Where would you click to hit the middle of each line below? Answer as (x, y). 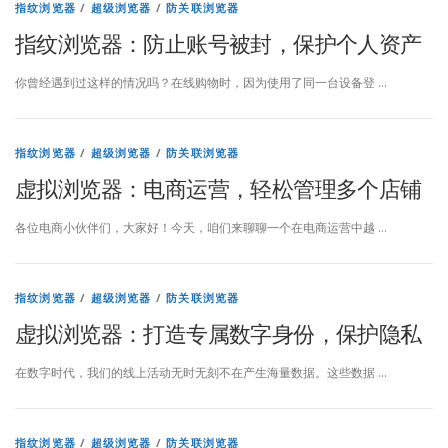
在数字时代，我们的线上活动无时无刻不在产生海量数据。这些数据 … (201, 373)
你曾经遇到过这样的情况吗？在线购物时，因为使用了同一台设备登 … (201, 82)
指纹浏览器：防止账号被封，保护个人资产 (218, 42)
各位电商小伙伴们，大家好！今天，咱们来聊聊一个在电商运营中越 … (201, 227)
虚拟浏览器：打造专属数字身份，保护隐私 (218, 333)
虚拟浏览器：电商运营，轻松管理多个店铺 (218, 187)
